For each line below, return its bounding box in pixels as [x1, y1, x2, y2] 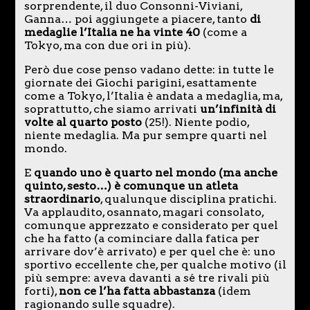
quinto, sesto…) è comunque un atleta [24, 179, 238, 192]
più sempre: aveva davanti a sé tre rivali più [24, 271, 270, 284]
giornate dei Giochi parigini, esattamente [24, 75, 257, 89]
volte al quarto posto [24, 115, 142, 129]
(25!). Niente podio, [141, 115, 249, 129]
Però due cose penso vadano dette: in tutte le [24, 62, 274, 76]
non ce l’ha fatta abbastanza [58, 284, 215, 298]
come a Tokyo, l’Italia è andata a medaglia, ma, [24, 89, 282, 102]
